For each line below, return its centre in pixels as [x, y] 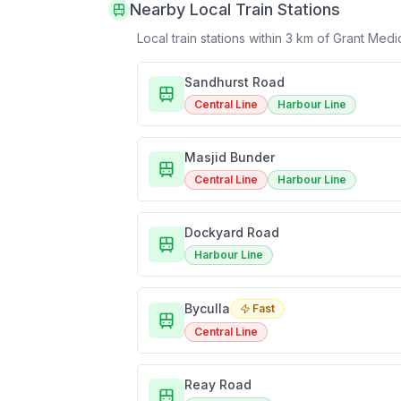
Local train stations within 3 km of [235, 38]
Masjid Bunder [230, 158]
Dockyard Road [232, 233]
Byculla [207, 309]
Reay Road [218, 385]
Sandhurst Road [235, 82]
